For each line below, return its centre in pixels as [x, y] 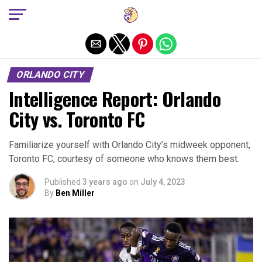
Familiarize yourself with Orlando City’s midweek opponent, [130, 145]
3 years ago [105, 182]
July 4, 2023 [163, 182]
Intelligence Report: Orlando [115, 99]
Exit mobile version [131, 13]
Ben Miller [75, 193]
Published [63, 182]
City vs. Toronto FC [77, 119]
